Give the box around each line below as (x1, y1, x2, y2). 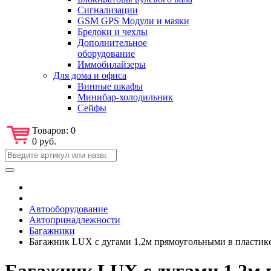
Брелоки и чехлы (77, 26, 148, 37)
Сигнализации (77, 4, 138, 15)
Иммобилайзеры (77, 59, 146, 70)
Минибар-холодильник (77, 91, 173, 102)
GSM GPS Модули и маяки (77, 15, 189, 26)
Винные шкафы (77, 80, 143, 91)
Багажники (29, 225, 75, 236)
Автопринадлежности (29, 214, 120, 225)
